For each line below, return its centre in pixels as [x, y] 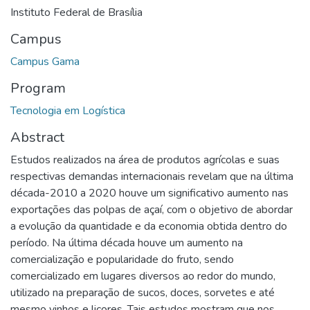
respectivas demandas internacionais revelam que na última [152, 176]
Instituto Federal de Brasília [76, 12]
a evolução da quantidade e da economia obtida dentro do [149, 226]
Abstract [37, 137]
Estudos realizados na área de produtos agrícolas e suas [145, 159]
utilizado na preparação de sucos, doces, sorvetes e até [143, 292]
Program [38, 88]
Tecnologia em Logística [68, 110]
